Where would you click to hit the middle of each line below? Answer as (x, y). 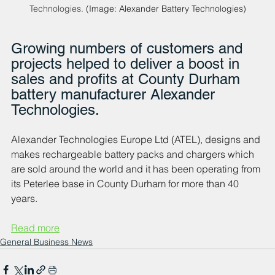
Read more (35, 228)
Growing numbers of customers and (129, 48)
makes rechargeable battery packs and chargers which (134, 154)
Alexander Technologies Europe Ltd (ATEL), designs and (137, 140)
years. (24, 199)
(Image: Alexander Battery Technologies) (165, 9)
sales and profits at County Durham (128, 79)
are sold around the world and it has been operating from (137, 169)
